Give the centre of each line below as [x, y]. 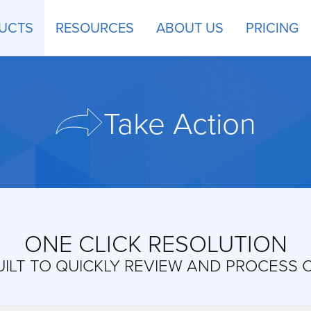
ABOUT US [190, 27]
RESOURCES [95, 27]
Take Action [180, 122]
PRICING [272, 27]
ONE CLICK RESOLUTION [155, 243]
